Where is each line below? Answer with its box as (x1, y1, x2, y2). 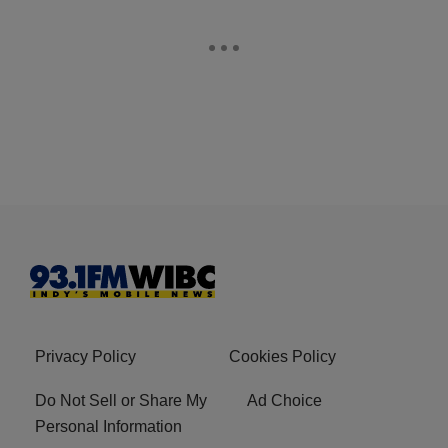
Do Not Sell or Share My (35, 392, 207, 410)
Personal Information (35, 418, 182, 436)
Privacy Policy (35, 348, 136, 366)
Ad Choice (247, 392, 322, 410)
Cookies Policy (229, 348, 336, 366)
